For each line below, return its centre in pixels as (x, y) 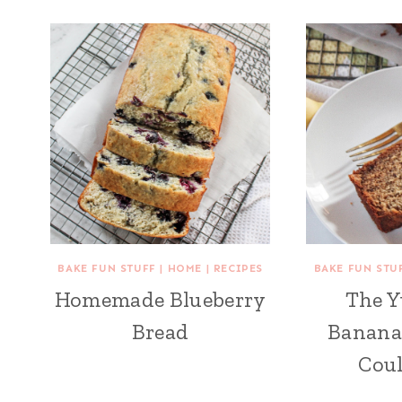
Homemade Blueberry (160, 299)
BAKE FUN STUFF (107, 268)
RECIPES (238, 268)
